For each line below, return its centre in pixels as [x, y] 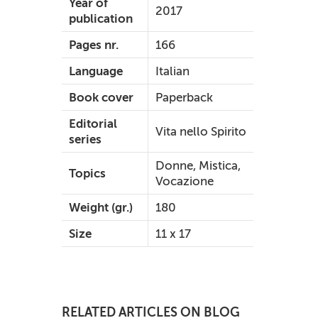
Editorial [93, 124]
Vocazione [185, 181]
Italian [172, 71]
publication [101, 19]
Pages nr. [94, 45]
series [85, 139]
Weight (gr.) [101, 208]
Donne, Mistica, [198, 166]
